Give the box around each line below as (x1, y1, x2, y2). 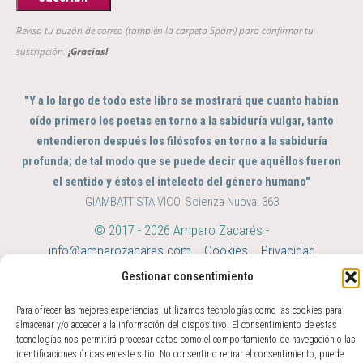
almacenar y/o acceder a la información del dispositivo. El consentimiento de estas (16, 319, 337, 331)
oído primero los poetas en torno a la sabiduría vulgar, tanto (29, 113, 334, 129)
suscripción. (16, 45, 66, 59)
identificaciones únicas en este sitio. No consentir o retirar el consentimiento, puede (16, 348, 344, 360)
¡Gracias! (66, 45, 108, 59)
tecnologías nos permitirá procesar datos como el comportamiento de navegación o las (16, 334, 356, 345)
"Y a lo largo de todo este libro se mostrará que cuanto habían (24, 93, 339, 109)
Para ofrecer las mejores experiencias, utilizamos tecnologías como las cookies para (16, 305, 342, 316)
